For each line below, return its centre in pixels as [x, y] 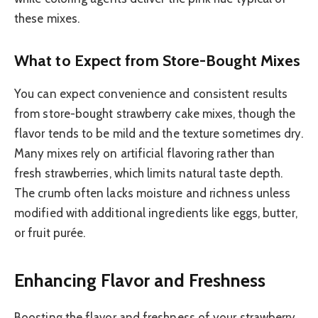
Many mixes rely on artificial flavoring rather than [145, 153]
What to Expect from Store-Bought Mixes [158, 61]
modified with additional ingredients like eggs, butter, [156, 213]
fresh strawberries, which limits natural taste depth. [149, 173]
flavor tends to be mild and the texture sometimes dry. [159, 133]
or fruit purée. [50, 232]
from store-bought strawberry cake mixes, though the [155, 113]
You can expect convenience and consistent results [151, 93]
